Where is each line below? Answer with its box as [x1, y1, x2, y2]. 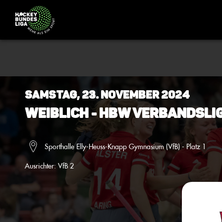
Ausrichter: [25, 161, 58, 170]
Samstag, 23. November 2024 [25, 88, 190, 102]
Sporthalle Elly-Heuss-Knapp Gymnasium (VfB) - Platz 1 [45, 141, 206, 151]
